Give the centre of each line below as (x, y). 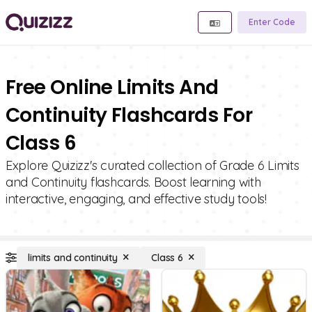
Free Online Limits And (112, 87)
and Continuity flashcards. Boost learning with (133, 182)
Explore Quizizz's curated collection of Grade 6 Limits (153, 165)
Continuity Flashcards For (129, 115)
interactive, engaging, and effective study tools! (136, 199)
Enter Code (272, 22)
